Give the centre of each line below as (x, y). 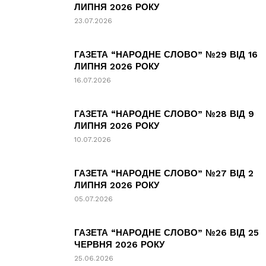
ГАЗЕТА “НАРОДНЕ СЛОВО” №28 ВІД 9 (164, 114)
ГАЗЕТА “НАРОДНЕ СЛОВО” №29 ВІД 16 (166, 55)
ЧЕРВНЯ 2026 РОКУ (119, 245)
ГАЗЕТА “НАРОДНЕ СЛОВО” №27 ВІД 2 (164, 173)
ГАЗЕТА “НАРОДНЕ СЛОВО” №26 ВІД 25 (167, 233)
